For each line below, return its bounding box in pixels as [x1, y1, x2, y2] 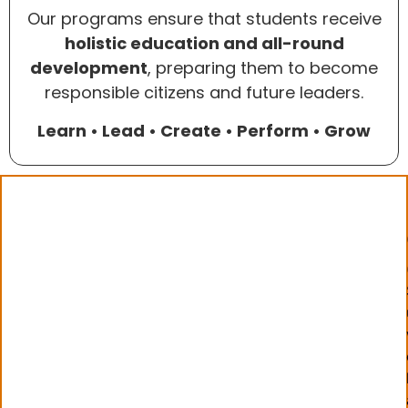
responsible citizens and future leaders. [45, 81, 363, 105]
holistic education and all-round [64, 32, 344, 56]
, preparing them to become [148, 56, 378, 80]
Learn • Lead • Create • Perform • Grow [37, 118, 371, 142]
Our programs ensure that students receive [26, 7, 382, 31]
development [30, 56, 148, 80]
